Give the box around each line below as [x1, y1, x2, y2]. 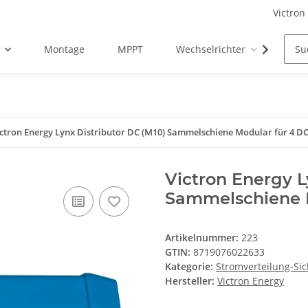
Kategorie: [165, 260, 216, 273]
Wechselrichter [176, 43, 246, 56]
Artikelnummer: [165, 231, 241, 244]
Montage [44, 43, 85, 56]
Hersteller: [165, 274, 214, 287]
